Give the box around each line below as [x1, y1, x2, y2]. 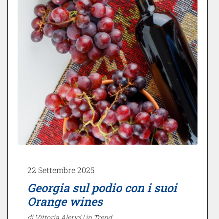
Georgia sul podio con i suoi [27, 179, 177, 195]
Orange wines [27, 193, 103, 209]
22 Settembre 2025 [27, 164, 94, 175]
